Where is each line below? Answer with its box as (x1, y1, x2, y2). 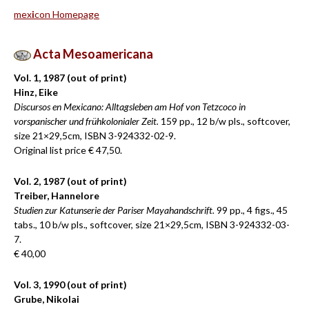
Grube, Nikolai (14, 293, 79, 305)
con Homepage (34, 8, 99, 20)
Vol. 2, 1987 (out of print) (14, 175, 127, 187)
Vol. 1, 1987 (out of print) (14, 72, 127, 83)
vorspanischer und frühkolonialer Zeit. (14, 115, 159, 127)
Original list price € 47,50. (14, 144, 122, 156)
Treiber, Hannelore (14, 190, 99, 201)
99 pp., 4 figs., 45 (215, 204, 288, 216)
